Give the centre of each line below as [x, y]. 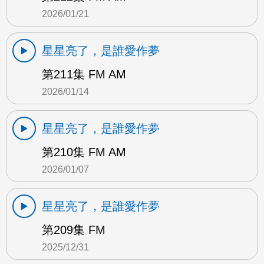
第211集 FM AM [84, 75]
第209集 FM [74, 230]
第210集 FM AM [84, 152]
